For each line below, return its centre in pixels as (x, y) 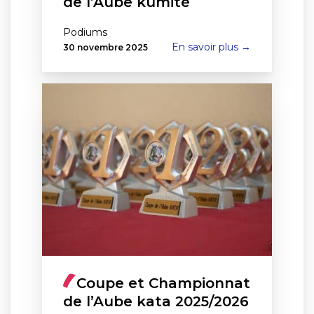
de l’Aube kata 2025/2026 (156, 302)
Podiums (85, 33)
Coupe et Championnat (163, 284)
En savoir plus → (211, 47)
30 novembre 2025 (105, 48)
